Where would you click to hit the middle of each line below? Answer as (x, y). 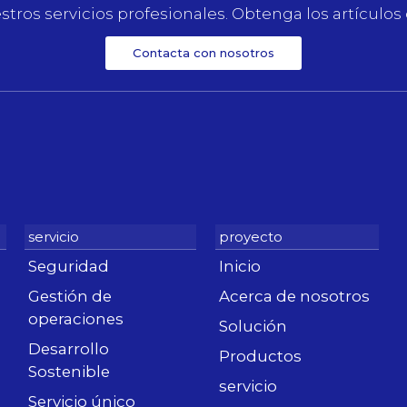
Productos (260, 357)
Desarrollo (69, 349)
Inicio (240, 267)
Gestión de (70, 297)
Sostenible (69, 372)
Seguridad (69, 267)
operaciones (76, 319)
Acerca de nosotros (294, 297)
